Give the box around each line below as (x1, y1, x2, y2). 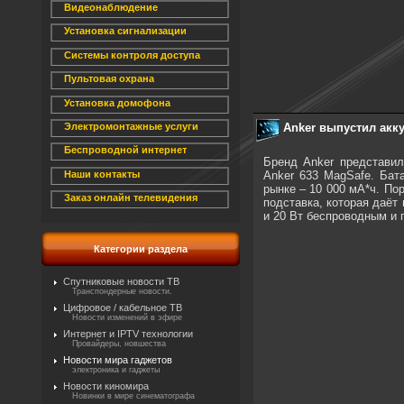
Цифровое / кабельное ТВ (62, 302, 182, 313)
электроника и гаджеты (71, 365, 160, 374)
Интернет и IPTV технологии (62, 328, 193, 339)
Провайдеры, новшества (71, 339, 166, 348)
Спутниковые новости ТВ (62, 276, 179, 287)
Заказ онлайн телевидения (63, 192, 197, 204)
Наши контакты (63, 168, 140, 179)
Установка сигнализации (63, 25, 187, 37)
